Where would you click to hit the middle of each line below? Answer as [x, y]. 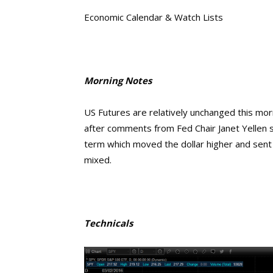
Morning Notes [118, 80]
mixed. [98, 160]
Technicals [108, 223]
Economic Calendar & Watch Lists [154, 17]
